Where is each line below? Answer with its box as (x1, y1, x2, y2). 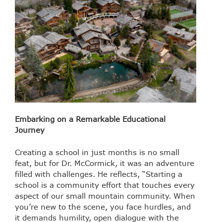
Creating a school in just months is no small (15, 147, 179, 157)
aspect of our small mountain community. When (15, 191, 195, 200)
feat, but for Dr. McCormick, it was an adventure (15, 158, 194, 167)
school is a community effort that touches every (15, 180, 195, 189)
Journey (15, 125, 45, 135)
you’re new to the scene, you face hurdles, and (15, 202, 191, 211)
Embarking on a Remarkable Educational (15, 114, 166, 124)
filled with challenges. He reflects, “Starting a (15, 169, 182, 178)
